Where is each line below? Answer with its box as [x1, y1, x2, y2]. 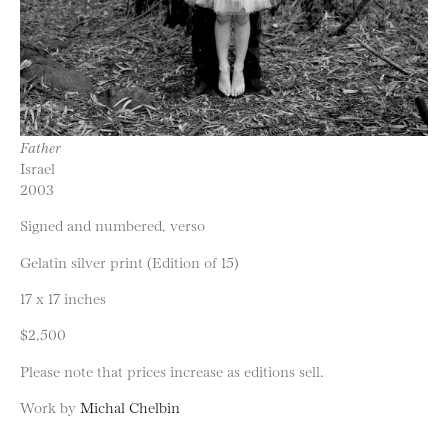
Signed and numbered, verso [20, 215, 205, 235]
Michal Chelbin [80, 397, 180, 417]
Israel [20, 158, 55, 177]
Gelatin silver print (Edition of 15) [20, 251, 239, 271]
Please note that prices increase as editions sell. [20, 360, 323, 380]
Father [20, 137, 61, 156]
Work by [20, 397, 80, 417]
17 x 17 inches [20, 288, 106, 308]
